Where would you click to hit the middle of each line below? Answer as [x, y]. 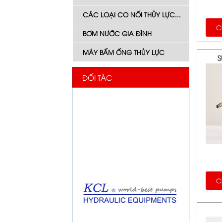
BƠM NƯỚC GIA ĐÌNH [117, 33]
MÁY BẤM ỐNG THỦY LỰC [124, 52]
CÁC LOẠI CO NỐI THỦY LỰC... [132, 14]
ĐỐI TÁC [97, 77]
